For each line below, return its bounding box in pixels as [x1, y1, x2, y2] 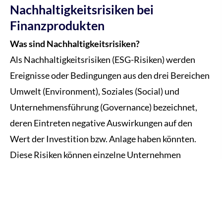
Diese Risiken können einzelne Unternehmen [10, 149, 181, 161]
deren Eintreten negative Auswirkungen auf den [10, 117, 192, 129]
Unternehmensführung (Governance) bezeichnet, [10, 102, 197, 113]
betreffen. [10, 181, 48, 192]
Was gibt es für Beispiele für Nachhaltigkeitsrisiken [10, 204, 210, 215]
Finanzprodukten [10, 18, 105, 33]
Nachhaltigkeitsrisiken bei [10, 2, 154, 17]
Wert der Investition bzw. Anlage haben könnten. [10, 133, 196, 145]
